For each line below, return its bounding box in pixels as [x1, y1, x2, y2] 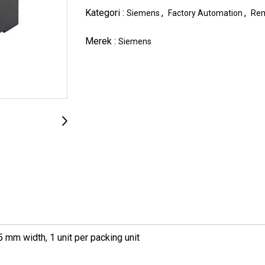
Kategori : [85, 7, 127, 18]
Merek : [85, 35, 118, 47]
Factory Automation [168, 8, 244, 18]
